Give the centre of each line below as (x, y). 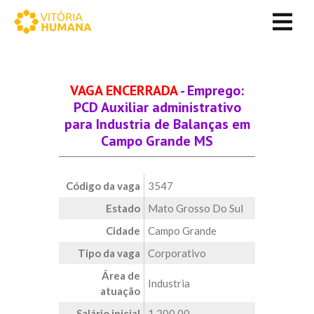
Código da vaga (103, 186)
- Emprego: (211, 90)
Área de (121, 275)
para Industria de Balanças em (157, 124)
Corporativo (177, 253)
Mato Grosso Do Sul (196, 208)
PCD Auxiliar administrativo (157, 107)
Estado (123, 208)
